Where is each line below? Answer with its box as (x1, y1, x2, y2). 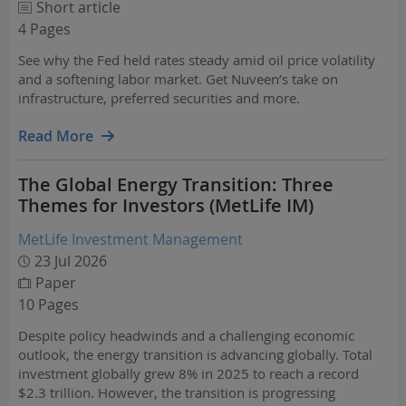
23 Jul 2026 (34, 251, 107, 271)
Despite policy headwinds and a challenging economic (18, 326, 354, 344)
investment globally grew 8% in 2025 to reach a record (18, 364, 359, 382)
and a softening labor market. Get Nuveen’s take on (18, 70, 338, 88)
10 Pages (18, 295, 79, 314)
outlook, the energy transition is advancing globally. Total (18, 345, 372, 363)
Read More (18, 126, 93, 146)
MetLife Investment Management (18, 229, 243, 249)
